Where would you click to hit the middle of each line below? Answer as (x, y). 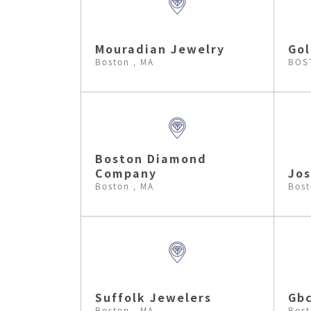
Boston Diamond (151, 158)
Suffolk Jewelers (153, 297)
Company (126, 173)
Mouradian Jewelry (160, 49)
